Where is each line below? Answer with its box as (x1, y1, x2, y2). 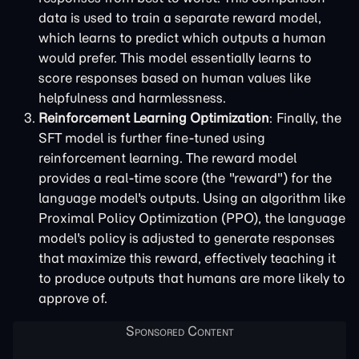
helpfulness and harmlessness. (38, 90, 226, 106)
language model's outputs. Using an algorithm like (38, 190, 345, 206)
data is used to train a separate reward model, (38, 10, 321, 26)
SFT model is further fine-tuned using (38, 130, 265, 146)
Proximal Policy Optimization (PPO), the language (38, 210, 345, 226)
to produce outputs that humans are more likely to (38, 270, 345, 286)
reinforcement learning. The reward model (38, 150, 297, 166)
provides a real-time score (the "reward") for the (38, 170, 332, 186)
